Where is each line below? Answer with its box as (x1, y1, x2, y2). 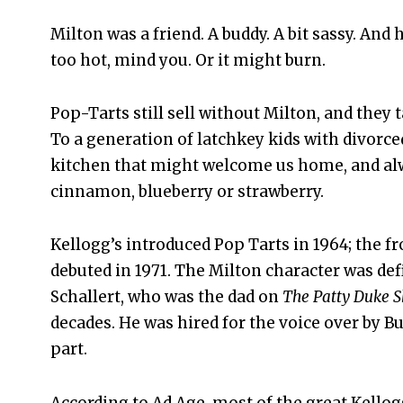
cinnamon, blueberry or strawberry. (50, 182, 324, 202)
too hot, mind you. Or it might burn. (50, 49, 326, 70)
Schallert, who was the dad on (50, 287, 282, 308)
